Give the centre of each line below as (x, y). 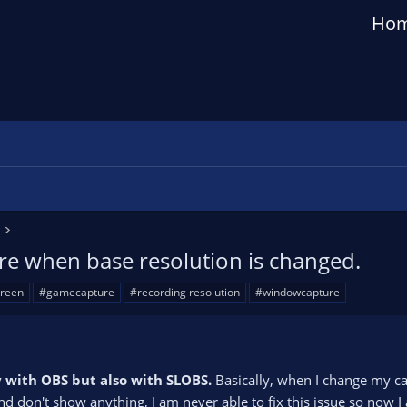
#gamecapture (77, 292)
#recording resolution (185, 292)
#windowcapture (298, 292)
